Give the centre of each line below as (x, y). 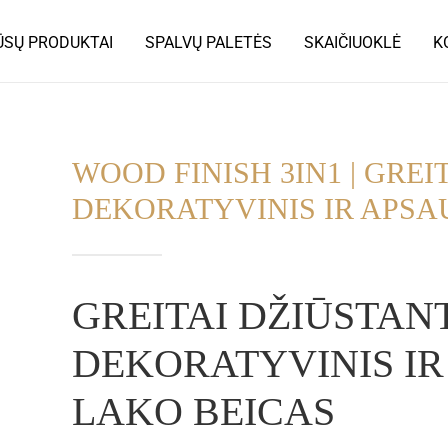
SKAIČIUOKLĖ (352, 42)
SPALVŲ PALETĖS (208, 42)
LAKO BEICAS (203, 411)
